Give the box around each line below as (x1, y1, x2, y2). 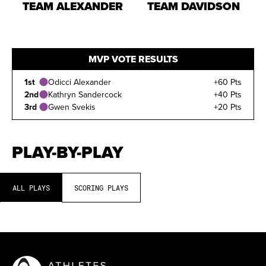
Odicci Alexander (48, 76, 111, 88)
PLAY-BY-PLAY (12, 140, 123, 164)
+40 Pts (214, 88, 242, 100)
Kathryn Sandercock (48, 88, 122, 100)
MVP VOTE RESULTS (88, 52, 178, 66)
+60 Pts (214, 76, 242, 88)
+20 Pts (214, 101, 242, 113)
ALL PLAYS (12, 182, 50, 192)
